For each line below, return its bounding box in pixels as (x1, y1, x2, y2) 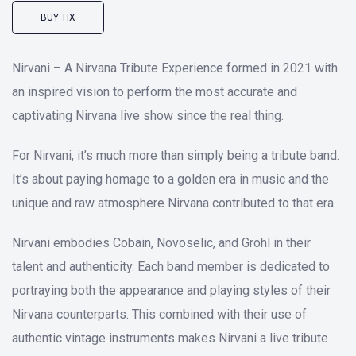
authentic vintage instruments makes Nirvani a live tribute (12, 331, 328, 346)
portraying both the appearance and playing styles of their (12, 283, 331, 298)
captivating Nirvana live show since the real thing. (12, 108, 284, 123)
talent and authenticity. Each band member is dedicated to (12, 259, 330, 274)
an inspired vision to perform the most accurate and (12, 84, 297, 99)
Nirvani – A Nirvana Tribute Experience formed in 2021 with (12, 60, 338, 75)
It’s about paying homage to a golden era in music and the (12, 172, 329, 187)
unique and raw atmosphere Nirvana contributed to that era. (12, 195, 336, 211)
